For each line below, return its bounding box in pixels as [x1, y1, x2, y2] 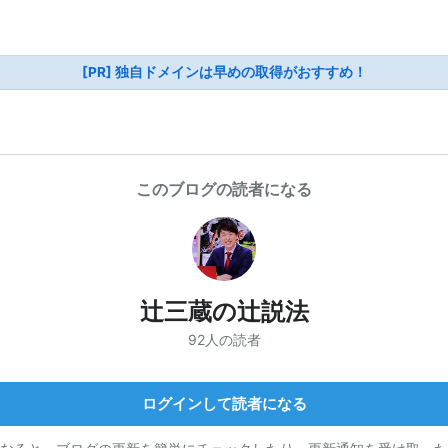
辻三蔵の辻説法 [139, 297, 309, 326]
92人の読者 [187, 330, 261, 348]
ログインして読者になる [141, 393, 307, 413]
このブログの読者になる [136, 179, 312, 199]
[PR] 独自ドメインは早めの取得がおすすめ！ [81, 64, 367, 80]
